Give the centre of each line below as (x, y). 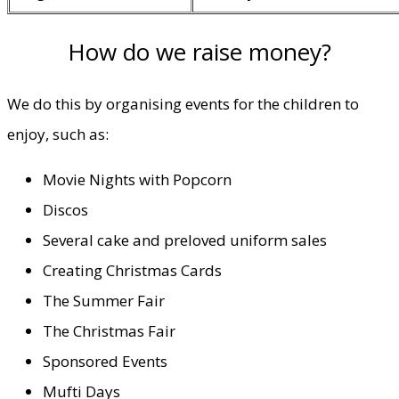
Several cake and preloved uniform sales (185, 240)
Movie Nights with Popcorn (137, 179)
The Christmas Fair (109, 330)
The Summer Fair (104, 300)
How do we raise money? (199, 51)
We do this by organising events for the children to (183, 103)
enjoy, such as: (58, 134)
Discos (65, 209)
